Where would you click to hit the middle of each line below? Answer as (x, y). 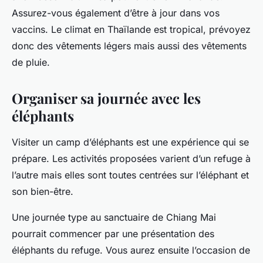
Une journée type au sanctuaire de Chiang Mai (114, 218)
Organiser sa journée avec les (106, 98)
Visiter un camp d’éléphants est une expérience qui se (130, 142)
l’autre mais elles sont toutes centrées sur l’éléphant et (130, 175)
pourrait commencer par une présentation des (113, 234)
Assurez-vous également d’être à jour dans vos (116, 13)
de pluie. (31, 63)
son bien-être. (43, 192)
